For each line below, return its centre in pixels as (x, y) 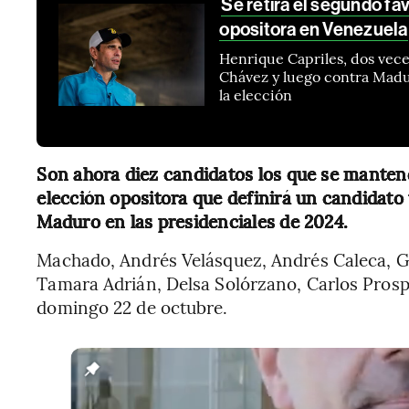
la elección (256, 94)
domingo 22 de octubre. (132, 307)
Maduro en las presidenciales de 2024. (193, 221)
